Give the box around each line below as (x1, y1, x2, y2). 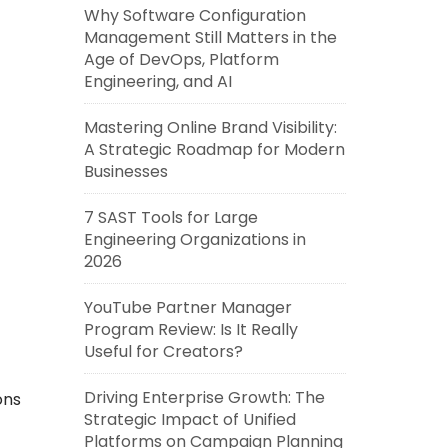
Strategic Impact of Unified (83, 408, 296, 431)
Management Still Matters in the (83, 26, 337, 49)
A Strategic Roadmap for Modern (83, 138, 345, 161)
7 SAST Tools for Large (83, 206, 258, 229)
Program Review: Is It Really (83, 318, 298, 341)
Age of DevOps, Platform (83, 48, 279, 71)
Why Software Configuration (83, 4, 306, 27)
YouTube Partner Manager (83, 296, 292, 319)
